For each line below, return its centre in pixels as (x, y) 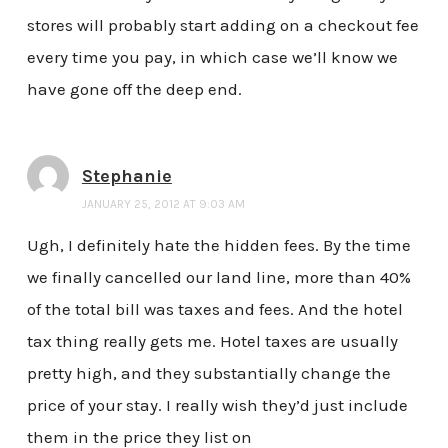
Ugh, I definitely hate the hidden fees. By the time (218, 245)
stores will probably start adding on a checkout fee (222, 24)
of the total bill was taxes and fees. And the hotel (214, 309)
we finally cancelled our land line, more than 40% (218, 277)
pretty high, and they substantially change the (208, 373)
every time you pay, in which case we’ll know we (212, 56)
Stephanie (126, 175)
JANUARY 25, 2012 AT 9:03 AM (163, 203)
